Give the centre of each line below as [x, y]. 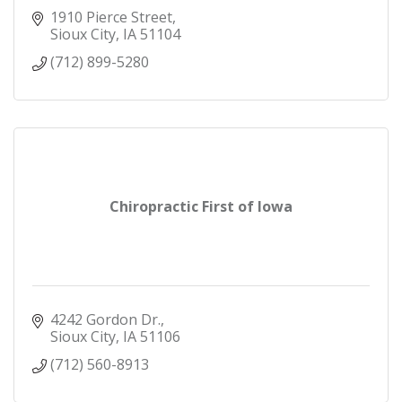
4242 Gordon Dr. [105, 319]
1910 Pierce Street [111, 17]
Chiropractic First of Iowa [201, 206]
